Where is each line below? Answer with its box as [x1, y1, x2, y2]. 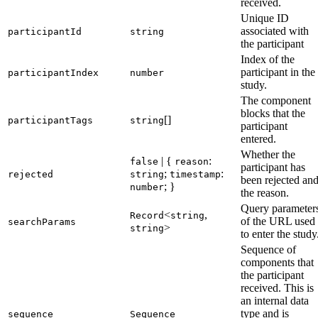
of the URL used [241, 215, 315, 228]
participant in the [241, 66, 315, 79]
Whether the [241, 148, 295, 161]
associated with [241, 25, 309, 38]
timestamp [170, 169, 221, 180]
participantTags [8, 115, 93, 126]
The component [241, 94, 311, 107]
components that [241, 256, 314, 269]
